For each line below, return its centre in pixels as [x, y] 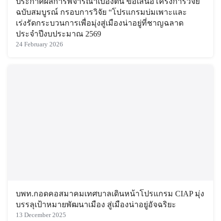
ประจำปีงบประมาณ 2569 [58, 34]
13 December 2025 [41, 215]
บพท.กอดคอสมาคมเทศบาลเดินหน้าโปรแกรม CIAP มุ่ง [110, 193]
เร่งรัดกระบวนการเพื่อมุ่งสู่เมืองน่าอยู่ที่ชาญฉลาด [100, 23]
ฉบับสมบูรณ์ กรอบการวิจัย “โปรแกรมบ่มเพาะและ [101, 12]
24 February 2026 [39, 44]
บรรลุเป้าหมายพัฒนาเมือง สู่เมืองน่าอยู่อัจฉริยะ [96, 204]
